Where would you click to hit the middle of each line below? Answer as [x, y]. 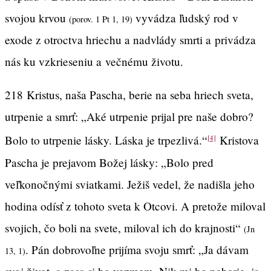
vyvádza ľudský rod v [185, 18]
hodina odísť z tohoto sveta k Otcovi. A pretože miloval [135, 206]
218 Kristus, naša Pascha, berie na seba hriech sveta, [129, 95]
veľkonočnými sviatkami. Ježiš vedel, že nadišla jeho [130, 184]
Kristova [237, 140]
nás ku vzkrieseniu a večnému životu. [94, 62]
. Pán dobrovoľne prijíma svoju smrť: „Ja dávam [137, 249]
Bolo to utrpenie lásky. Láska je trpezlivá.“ [106, 140]
